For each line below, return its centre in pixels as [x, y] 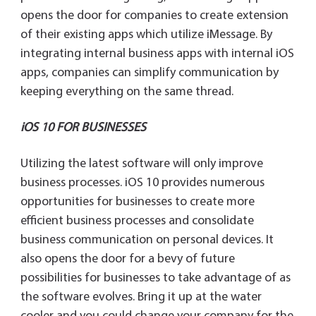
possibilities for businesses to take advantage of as [155, 279]
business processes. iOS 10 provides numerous [142, 183]
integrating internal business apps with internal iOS [157, 54]
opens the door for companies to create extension [154, 16]
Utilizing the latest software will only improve [141, 164]
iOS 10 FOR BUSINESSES [83, 128]
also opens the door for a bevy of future [127, 260]
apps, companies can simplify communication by [149, 73]
